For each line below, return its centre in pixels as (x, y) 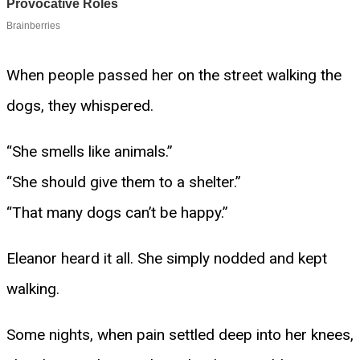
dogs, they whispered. (80, 105)
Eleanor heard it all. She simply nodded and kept (167, 258)
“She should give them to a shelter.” (124, 182)
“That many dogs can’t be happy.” (117, 212)
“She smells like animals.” (90, 151)
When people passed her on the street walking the (174, 75)
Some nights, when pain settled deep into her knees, (180, 334)
